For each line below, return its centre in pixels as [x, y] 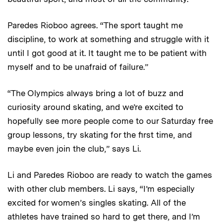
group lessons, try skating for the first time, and [100, 135]
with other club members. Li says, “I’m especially [101, 189]
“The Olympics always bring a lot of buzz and [95, 93]
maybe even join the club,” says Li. [74, 149]
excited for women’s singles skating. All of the [97, 203]
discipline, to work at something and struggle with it [108, 39]
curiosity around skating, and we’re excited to [95, 107]
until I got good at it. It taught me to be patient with [107, 53]
